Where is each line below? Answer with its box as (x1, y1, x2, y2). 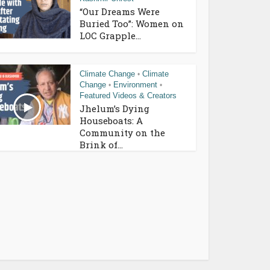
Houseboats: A (80, 114, 143, 127)
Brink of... (80, 138, 123, 151)
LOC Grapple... (80, 29, 141, 42)
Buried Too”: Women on (80, 17, 184, 30)
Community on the (80, 126, 165, 139)
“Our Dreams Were (80, 5, 160, 17)
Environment (113, 80, 157, 89)
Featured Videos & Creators (80, 90, 177, 100)
